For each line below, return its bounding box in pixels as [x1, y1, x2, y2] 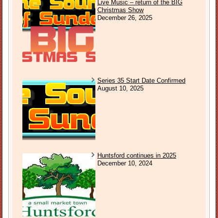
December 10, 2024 [97, 159, 152, 167]
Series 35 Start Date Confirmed [97, 76, 185, 84]
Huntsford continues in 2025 [97, 151, 176, 159]
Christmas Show [97, 6, 144, 14]
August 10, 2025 [97, 84, 144, 92]
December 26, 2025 [97, 14, 152, 21]
